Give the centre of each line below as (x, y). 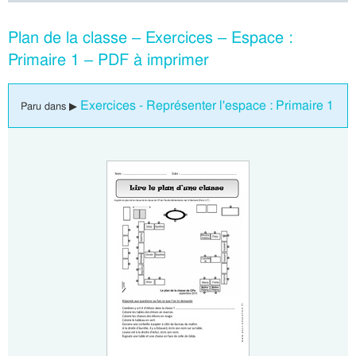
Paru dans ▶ (50, 106)
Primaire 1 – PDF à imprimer (108, 60)
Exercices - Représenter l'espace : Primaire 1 (207, 106)
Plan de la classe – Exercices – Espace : (151, 38)
